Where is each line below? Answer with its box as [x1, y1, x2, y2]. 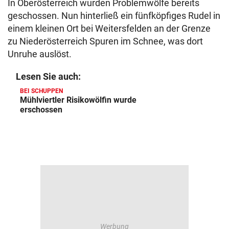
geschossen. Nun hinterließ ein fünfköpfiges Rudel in [8, 10, 220, 21]
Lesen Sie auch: [16, 71, 81, 82]
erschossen [20, 105, 62, 114]
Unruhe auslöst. [8, 49, 72, 59]
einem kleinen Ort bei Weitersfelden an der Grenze [8, 23, 211, 34]
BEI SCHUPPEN [20, 87, 63, 95]
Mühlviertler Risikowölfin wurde [20, 95, 136, 105]
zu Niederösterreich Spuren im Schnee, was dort [8, 36, 203, 47]
